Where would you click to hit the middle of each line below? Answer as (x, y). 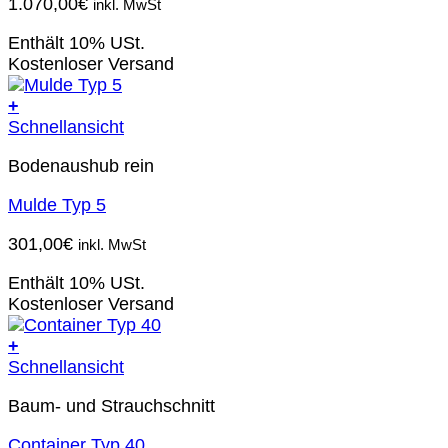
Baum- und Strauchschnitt (111, 405)
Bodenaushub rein (81, 166)
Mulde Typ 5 (57, 205)
